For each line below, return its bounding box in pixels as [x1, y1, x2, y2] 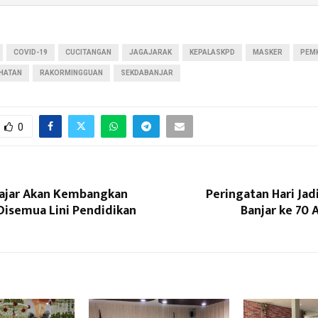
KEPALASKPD [190, 48, 235, 57]
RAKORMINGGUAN [40, 69, 103, 77]
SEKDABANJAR [121, 69, 173, 77]
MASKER [253, 48, 283, 57]
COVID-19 [13, 48, 48, 57]
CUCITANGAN [65, 48, 111, 57]
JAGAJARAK [129, 48, 172, 57]
